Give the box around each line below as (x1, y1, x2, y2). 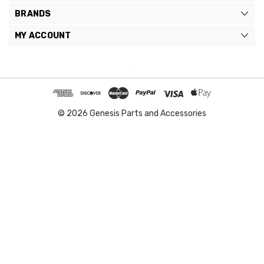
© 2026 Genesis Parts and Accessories (58, 108, 206, 118)
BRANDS (15, 8, 51, 19)
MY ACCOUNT (15, 30, 71, 41)
